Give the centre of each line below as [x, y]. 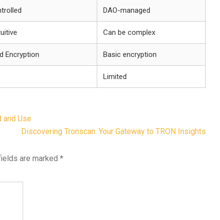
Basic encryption [130, 55]
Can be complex [129, 32]
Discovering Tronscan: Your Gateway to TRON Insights [113, 131]
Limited [115, 77]
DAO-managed [127, 10]
